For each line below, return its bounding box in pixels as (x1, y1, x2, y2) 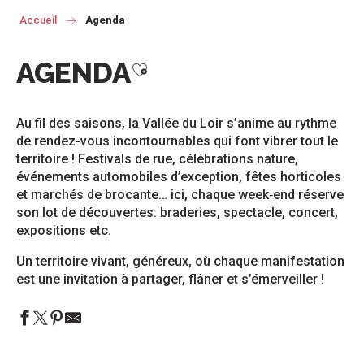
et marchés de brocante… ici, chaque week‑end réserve (16, 187, 344, 202)
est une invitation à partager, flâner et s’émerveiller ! (16, 271, 324, 287)
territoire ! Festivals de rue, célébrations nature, (16, 151, 298, 167)
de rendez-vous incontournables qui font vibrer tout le (16, 133, 338, 149)
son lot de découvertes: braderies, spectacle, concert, (16, 205, 338, 220)
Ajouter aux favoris (131, 59, 287, 80)
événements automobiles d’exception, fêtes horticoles (16, 169, 341, 184)
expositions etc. (16, 223, 111, 238)
